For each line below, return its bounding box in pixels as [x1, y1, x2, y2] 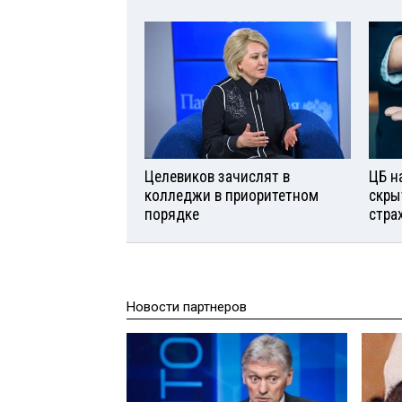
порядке [144, 205, 199, 223]
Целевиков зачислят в [144, 167, 290, 186]
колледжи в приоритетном [144, 186, 319, 205]
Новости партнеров [127, 298, 247, 315]
